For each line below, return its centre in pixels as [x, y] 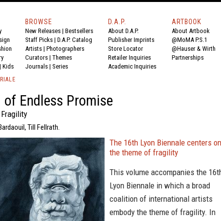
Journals [37, 66]
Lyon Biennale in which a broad [160, 185]
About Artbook [191, 31]
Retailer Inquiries [129, 57]
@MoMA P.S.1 [189, 40]
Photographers [65, 49]
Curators [37, 57]
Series [60, 66]
